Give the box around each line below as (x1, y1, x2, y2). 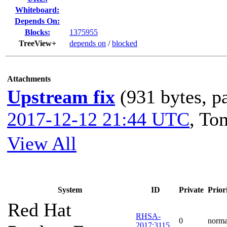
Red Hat (8, 199, 71, 220)
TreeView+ (18, 39, 56, 48)
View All (7, 133, 77, 154)
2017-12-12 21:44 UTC (7, 108, 190, 130)
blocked (112, 39, 137, 48)
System (57, 185, 82, 194)
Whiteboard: (15, 6, 59, 14)
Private (179, 185, 204, 194)
